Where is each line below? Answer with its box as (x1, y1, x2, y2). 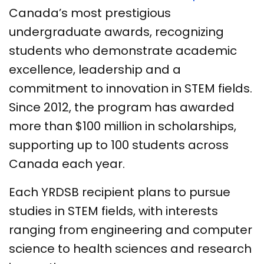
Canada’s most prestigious (9, 5, 171, 22)
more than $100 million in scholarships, (9, 118, 236, 135)
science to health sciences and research (9, 240, 252, 258)
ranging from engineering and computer (9, 222, 252, 239)
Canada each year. (9, 156, 125, 173)
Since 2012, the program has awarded (9, 99, 235, 116)
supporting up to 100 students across (9, 137, 229, 154)
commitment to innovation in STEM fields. (9, 80, 252, 97)
